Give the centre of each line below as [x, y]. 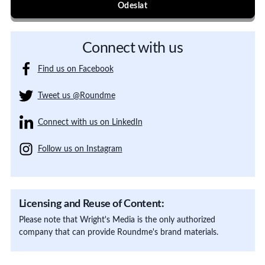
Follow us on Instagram [80, 149]
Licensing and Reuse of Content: [91, 204]
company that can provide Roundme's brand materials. [118, 233]
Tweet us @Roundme [76, 96]
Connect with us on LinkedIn [90, 122]
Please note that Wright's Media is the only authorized [117, 220]
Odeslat [132, 6]
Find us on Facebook [75, 69]
